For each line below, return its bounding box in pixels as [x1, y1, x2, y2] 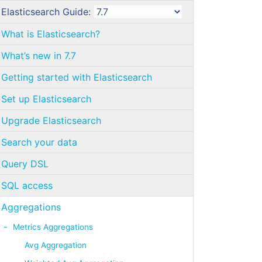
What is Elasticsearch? [1, 28, 100, 40]
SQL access [1, 180, 53, 191]
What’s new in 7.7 [1, 50, 76, 61]
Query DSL [1, 158, 49, 170]
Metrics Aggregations [13, 222, 93, 232]
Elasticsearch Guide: [1, 6, 94, 18]
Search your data [1, 136, 77, 148]
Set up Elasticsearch [1, 93, 91, 105]
